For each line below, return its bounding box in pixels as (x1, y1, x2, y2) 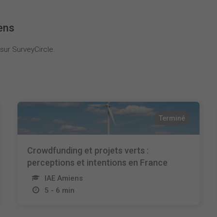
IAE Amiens (44, 174, 83, 183)
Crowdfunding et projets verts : (27, 145, 149, 155)
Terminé (159, 114, 186, 122)
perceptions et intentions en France (27, 157, 168, 168)
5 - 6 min (44, 186, 75, 195)
